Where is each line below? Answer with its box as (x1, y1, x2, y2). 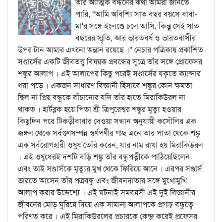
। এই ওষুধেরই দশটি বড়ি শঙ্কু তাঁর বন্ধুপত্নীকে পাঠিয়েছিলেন (18, 152, 190, 162)
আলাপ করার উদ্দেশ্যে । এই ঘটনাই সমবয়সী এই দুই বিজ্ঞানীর (18, 187, 195, 198)
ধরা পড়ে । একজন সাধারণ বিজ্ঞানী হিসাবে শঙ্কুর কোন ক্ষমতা (18, 80, 192, 91)
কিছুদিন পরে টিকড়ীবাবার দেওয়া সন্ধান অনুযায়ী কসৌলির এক (18, 116, 196, 126)
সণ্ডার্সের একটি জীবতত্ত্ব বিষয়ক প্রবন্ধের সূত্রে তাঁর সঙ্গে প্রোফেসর (18, 56, 202, 67)
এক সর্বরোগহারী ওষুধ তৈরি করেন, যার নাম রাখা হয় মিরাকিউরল (18, 140, 203, 150)
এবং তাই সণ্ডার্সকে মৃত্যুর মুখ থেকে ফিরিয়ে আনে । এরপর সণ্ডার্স (18, 164, 202, 174)
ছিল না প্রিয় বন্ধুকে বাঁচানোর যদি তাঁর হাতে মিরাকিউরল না (18, 92, 185, 103)
